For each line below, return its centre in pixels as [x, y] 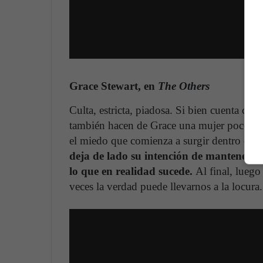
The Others [184, 86]
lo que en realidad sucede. [132, 171]
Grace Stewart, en [114, 86]
